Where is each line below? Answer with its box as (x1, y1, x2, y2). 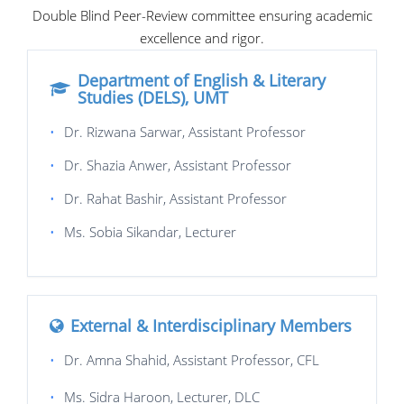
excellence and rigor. (140, 29, 264, 47)
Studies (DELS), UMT (78, 87, 228, 108)
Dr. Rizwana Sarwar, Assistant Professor (60, 123, 306, 141)
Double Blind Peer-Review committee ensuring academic (32, 6, 372, 24)
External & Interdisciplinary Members (70, 315, 352, 336)
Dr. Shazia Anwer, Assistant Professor (60, 156, 291, 174)
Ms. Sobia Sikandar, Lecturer (60, 223, 236, 241)
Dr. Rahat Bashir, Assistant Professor (60, 189, 287, 207)
